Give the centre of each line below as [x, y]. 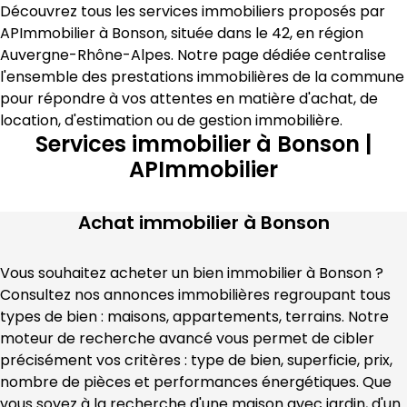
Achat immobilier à [169, 223]
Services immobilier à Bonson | [203, 144]
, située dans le [218, 33]
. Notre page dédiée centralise [278, 55]
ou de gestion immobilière [246, 120]
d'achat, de [338, 99]
